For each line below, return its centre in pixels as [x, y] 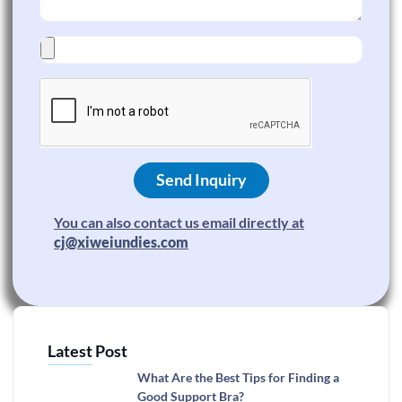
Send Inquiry [201, 180]
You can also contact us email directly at [179, 222]
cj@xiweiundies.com [121, 241]
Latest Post [87, 351]
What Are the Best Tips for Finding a [238, 378]
